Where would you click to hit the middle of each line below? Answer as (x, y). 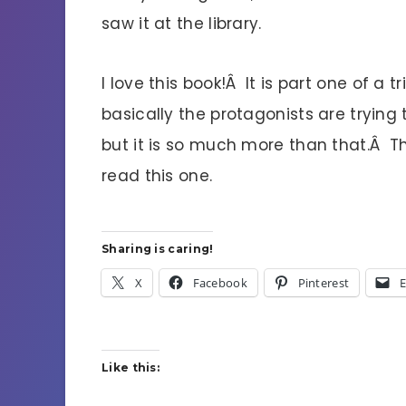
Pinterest (324, 283)
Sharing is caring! (158, 249)
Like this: (130, 368)
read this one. (157, 175)
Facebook (220, 283)
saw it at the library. (182, 23)
